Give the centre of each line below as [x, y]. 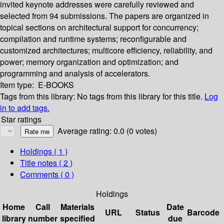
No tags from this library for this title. [140, 96]
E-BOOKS [56, 85]
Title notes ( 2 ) [46, 163]
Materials [77, 207]
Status [148, 212]
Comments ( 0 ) [47, 174]
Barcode [203, 212]
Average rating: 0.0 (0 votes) [107, 131]
